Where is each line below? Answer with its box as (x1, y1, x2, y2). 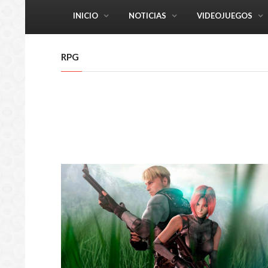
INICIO (73, 11, 98, 20)
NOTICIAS (129, 11, 166, 20)
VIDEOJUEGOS (197, 11, 252, 20)
